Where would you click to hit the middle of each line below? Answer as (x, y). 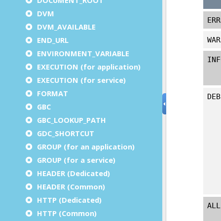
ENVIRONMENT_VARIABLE (83, 53)
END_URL (53, 40)
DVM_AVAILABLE (66, 26)
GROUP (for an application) (86, 146)
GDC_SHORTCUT (66, 133)
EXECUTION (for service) (81, 80)
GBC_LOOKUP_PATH (72, 120)
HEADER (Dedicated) (74, 173)
